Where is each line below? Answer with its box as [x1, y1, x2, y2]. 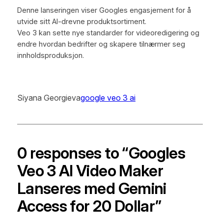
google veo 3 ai [80, 93, 136, 103]
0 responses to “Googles [17, 143, 186, 163]
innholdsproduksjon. [17, 51, 84, 60]
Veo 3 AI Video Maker [17, 161, 164, 181]
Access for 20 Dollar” [17, 196, 162, 216]
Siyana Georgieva [17, 93, 81, 103]
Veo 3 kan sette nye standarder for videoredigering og [17, 28, 199, 37]
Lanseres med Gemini [17, 179, 166, 198]
